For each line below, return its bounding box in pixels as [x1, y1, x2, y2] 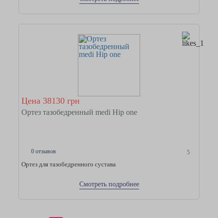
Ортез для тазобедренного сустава [21, 161, 117, 168]
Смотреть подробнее [79, 181, 139, 188]
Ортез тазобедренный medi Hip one [21, 108, 137, 116]
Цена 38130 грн [21, 96, 80, 106]
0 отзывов [31, 148, 56, 155]
